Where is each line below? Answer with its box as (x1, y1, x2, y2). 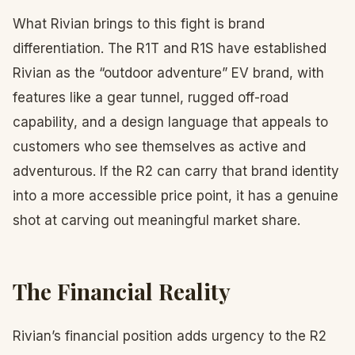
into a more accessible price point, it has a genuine (13, 188, 338, 204)
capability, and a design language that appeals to (13, 114, 328, 130)
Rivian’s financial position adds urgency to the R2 (13, 328, 326, 344)
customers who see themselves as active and (13, 139, 306, 155)
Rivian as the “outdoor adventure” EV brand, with (13, 65, 324, 81)
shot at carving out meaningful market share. (13, 212, 300, 228)
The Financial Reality (13, 277, 231, 306)
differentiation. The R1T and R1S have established (13, 40, 326, 56)
